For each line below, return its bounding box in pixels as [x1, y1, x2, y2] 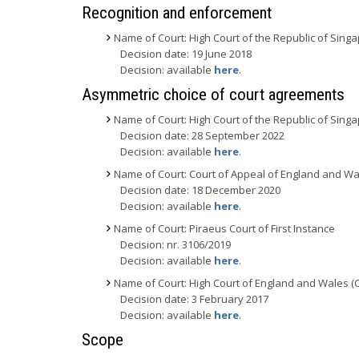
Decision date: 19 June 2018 [120, 46, 252, 61]
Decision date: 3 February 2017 [120, 292, 268, 306]
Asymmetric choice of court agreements [82, 85, 345, 104]
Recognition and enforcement [82, 3, 272, 22]
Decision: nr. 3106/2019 [120, 237, 231, 252]
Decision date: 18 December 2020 [120, 183, 280, 197]
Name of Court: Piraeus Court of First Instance [114, 221, 335, 236]
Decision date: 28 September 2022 [120, 128, 284, 143]
